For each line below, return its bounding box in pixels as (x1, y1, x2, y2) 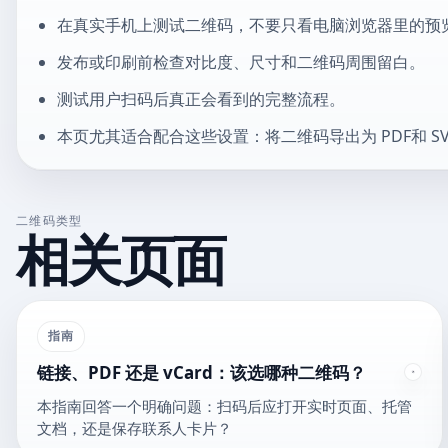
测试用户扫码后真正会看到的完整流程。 (56, 87, 345, 110)
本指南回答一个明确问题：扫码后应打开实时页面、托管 (37, 395, 412, 416)
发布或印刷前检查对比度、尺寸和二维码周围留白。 (56, 51, 425, 74)
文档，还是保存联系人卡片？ (37, 417, 232, 438)
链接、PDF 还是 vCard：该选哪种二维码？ (37, 361, 366, 385)
